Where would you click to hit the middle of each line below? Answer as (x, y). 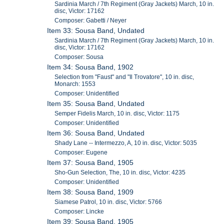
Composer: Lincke (79, 212)
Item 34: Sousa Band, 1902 (90, 67)
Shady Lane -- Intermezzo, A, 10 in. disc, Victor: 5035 (126, 143)
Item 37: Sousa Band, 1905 (90, 163)
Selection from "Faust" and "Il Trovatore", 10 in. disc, (124, 77)
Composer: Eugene (81, 153)
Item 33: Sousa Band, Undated (96, 31)
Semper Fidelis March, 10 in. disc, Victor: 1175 (117, 114)
